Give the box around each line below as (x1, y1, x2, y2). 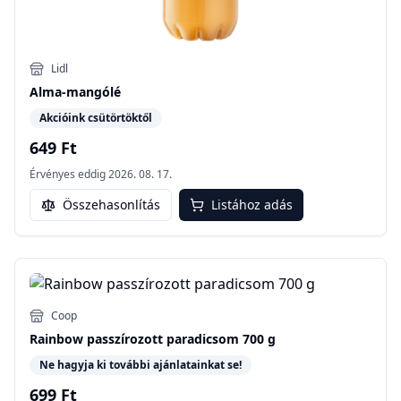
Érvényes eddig (30, 166, 106, 182)
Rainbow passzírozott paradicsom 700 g (30, 329, 276, 347)
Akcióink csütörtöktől (39, 109, 152, 125)
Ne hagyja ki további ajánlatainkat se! (39, 356, 242, 372)
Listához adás (211, 195, 293, 213)
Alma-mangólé (30, 82, 121, 100)
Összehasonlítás (63, 195, 160, 213)
